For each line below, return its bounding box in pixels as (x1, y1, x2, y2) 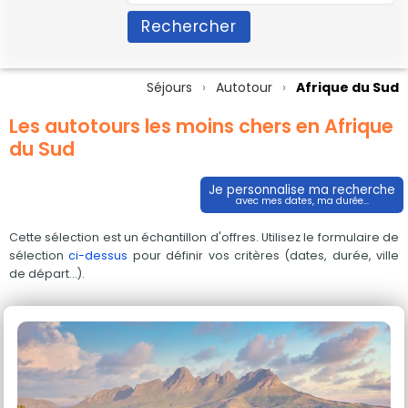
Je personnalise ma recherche (209, 181, 395, 199)
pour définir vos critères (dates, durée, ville (127, 248, 399, 263)
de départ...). (9, 266, 85, 281)
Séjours (147, 78, 192, 97)
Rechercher (141, 15, 237, 37)
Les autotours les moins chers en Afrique (9, 113, 393, 139)
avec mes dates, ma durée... (235, 194, 369, 208)
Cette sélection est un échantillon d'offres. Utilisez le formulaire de (9, 229, 399, 245)
